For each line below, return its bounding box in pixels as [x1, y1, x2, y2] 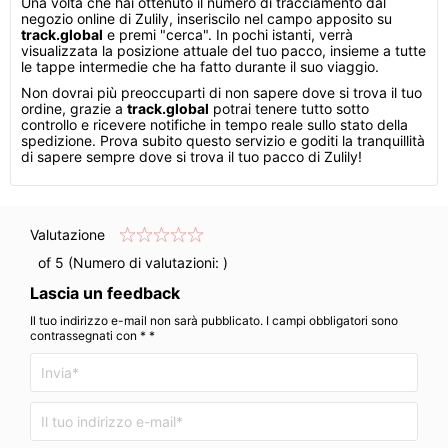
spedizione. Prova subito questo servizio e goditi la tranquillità [21, 132, 425, 149]
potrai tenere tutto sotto [209, 100, 369, 117]
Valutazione [30, 226, 105, 243]
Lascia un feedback [30, 283, 180, 303]
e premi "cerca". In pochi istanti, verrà [103, 26, 353, 43]
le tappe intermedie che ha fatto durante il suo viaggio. [21, 58, 379, 75]
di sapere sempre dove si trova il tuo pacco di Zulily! [21, 148, 362, 165]
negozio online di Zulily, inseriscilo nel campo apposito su [21, 10, 392, 27]
